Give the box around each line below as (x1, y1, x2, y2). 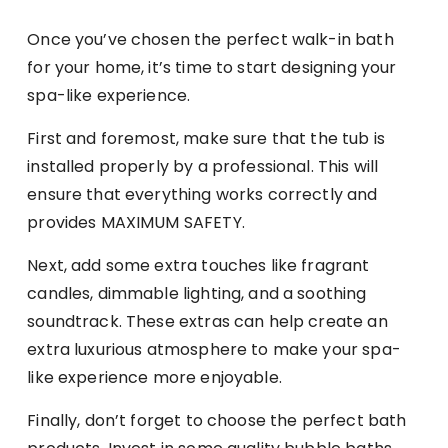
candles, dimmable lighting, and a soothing (27, 282, 367, 305)
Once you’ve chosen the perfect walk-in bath (27, 28, 394, 51)
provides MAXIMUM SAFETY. (27, 211, 245, 234)
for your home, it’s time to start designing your (27, 56, 397, 79)
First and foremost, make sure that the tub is (27, 127, 385, 150)
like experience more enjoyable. (27, 366, 282, 389)
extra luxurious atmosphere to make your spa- (27, 338, 401, 361)
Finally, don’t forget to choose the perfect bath (27, 409, 407, 432)
